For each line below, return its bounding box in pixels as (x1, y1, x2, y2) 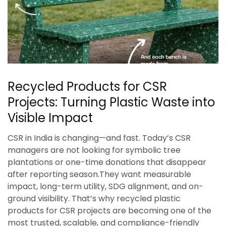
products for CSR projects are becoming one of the (8, 205, 211, 217)
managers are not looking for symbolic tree (8, 144, 181, 156)
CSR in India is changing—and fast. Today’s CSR (8, 132, 191, 144)
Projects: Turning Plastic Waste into (8, 94, 215, 111)
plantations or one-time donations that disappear (8, 156, 206, 168)
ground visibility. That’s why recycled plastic (8, 193, 181, 205)
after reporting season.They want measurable (8, 168, 191, 181)
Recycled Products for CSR (8, 78, 167, 95)
